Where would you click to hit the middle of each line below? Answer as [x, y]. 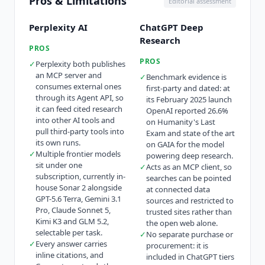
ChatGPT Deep [172, 28]
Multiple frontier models [78, 154]
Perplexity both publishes [80, 64]
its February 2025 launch [189, 100]
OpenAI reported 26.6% [187, 111]
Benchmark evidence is [186, 77]
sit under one [59, 165]
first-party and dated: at [188, 88]
